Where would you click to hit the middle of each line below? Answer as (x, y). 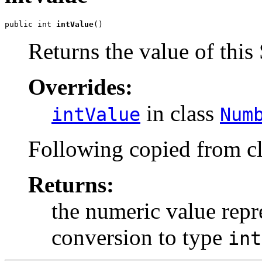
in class (180, 113)
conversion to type (140, 237)
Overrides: (80, 87)
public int (30, 24)
